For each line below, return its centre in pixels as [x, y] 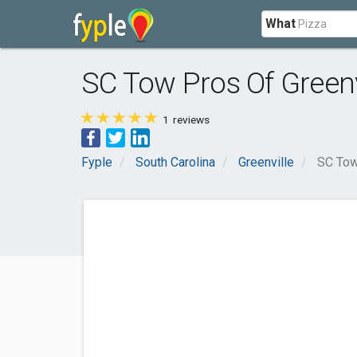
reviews [190, 120]
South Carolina [175, 162]
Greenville [266, 162]
